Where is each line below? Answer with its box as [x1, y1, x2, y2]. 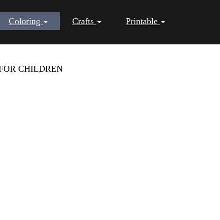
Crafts [72, 16, 96, 26]
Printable [126, 16, 160, 26]
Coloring [9, 16, 43, 26]
